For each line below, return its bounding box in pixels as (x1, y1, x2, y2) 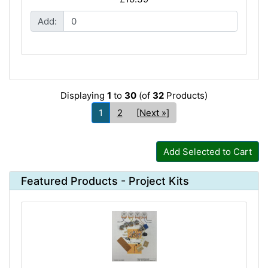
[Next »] (136, 106, 169, 118)
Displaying (60, 90, 107, 102)
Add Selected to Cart (163, 145, 252, 157)
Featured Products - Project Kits (20, 174, 189, 187)
